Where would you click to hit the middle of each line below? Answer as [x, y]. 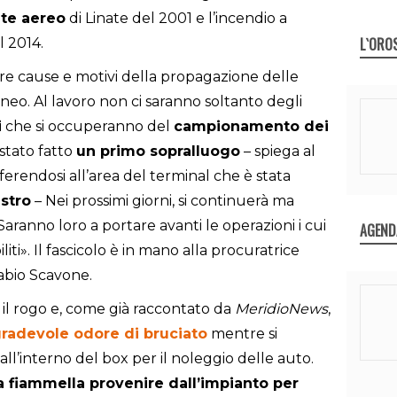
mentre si [242, 334]
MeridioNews [281, 309]
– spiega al [278, 152]
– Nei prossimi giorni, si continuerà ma [163, 201]
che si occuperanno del [88, 127]
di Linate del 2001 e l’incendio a [176, 19]
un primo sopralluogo [158, 152]
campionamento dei [251, 127]
